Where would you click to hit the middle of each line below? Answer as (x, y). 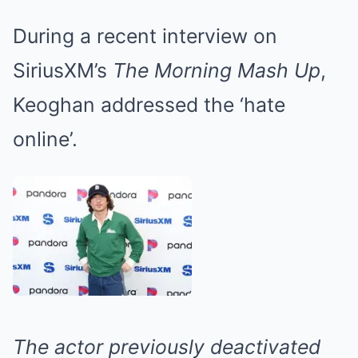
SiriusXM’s (63, 71)
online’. (45, 139)
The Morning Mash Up (217, 71)
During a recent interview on (145, 36)
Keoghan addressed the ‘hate (149, 105)
